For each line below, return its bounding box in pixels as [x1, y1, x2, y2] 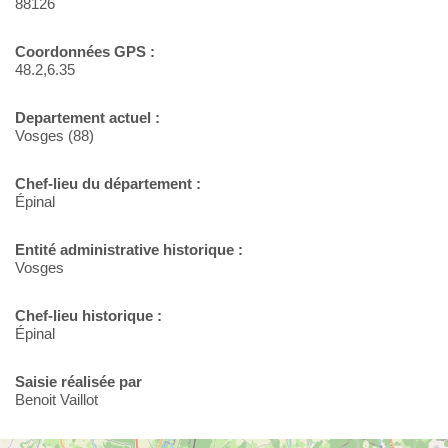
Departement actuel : [15, 109, 160, 127]
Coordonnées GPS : [15, 43, 155, 61]
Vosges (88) [15, 127, 94, 145]
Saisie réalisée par [15, 373, 142, 391]
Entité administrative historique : [15, 241, 243, 259]
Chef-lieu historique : [15, 307, 162, 325]
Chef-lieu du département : [15, 175, 201, 193]
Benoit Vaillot [15, 391, 98, 409]
